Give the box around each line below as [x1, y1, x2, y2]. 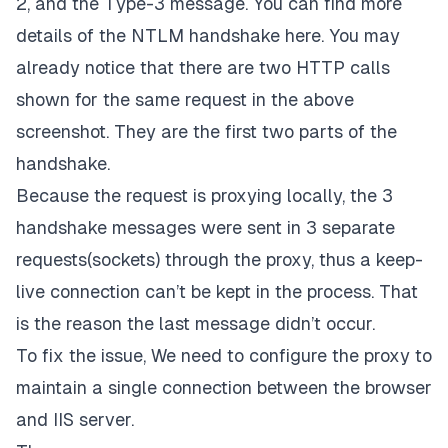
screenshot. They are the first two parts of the [16, 120, 397, 142]
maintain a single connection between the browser [16, 376, 432, 398]
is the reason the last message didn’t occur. [16, 312, 375, 334]
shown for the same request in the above [16, 88, 354, 110]
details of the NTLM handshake [16, 24, 285, 46]
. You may [321, 24, 400, 46]
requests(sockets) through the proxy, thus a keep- [16, 248, 423, 270]
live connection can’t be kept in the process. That [16, 280, 418, 302]
